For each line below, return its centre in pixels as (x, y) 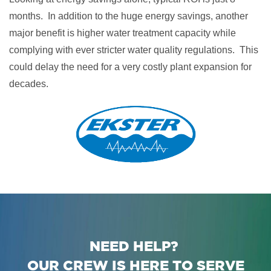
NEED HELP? (135, 246)
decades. (30, 84)
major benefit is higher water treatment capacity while (122, 33)
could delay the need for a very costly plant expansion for (130, 67)
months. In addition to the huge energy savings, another (129, 16)
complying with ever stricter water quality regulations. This (134, 50)
